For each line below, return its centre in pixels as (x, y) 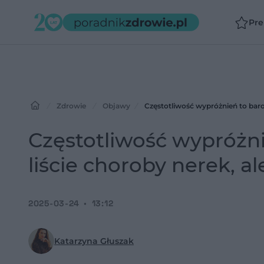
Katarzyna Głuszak (94, 241)
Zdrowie (71, 106)
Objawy (116, 106)
